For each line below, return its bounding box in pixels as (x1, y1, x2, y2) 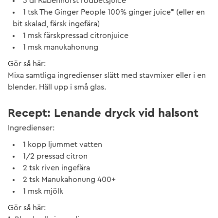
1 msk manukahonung (23, 43, 98, 51)
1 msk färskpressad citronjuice (23, 32, 128, 39)
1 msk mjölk (23, 187, 63, 195)
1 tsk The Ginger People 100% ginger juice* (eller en (23, 8, 205, 16)
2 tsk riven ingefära (23, 164, 90, 172)
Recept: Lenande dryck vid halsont (8, 108, 199, 119)
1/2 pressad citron (23, 152, 88, 160)
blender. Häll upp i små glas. (8, 83, 106, 91)
